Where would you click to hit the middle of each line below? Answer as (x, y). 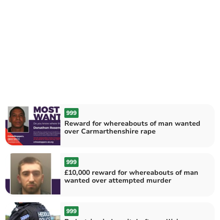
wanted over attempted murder (118, 180)
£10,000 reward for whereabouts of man (132, 173)
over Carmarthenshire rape (110, 131)
